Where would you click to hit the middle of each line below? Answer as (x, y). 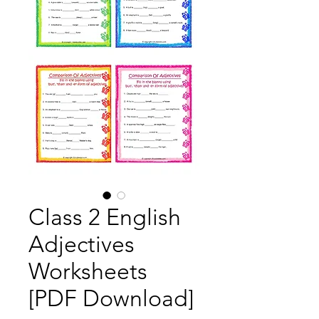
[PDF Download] (111, 298)
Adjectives (82, 244)
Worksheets (88, 271)
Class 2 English (105, 217)
